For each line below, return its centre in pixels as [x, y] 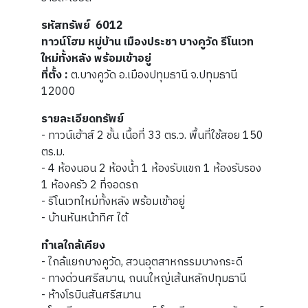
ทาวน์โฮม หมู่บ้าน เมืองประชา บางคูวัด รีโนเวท [147, 42]
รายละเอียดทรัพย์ [82, 119]
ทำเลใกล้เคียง [73, 245]
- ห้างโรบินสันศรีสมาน [91, 295]
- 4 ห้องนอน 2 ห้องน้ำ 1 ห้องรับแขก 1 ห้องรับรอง [151, 168]
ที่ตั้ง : [55, 75]
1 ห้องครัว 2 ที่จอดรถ [90, 185]
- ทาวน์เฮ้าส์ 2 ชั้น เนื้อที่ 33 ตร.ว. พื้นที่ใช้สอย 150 [152, 135]
